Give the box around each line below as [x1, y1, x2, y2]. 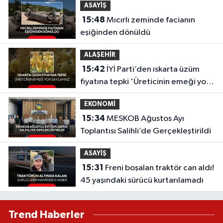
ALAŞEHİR [84, 51, 115, 58]
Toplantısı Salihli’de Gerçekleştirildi [80, 126, 211, 135]
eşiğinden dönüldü [80, 28, 150, 37]
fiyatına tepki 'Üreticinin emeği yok [80, 77, 210, 86]
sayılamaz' [80, 90, 119, 99]
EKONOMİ [84, 101, 115, 108]
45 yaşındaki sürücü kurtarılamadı [80, 176, 204, 185]
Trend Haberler [8, 209, 85, 220]
